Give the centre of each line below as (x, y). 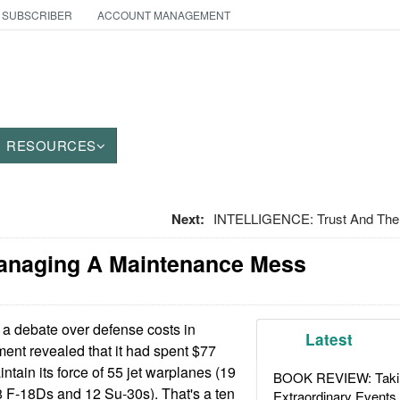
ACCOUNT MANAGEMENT (163, 15)
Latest (329, 339)
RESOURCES (51, 145)
